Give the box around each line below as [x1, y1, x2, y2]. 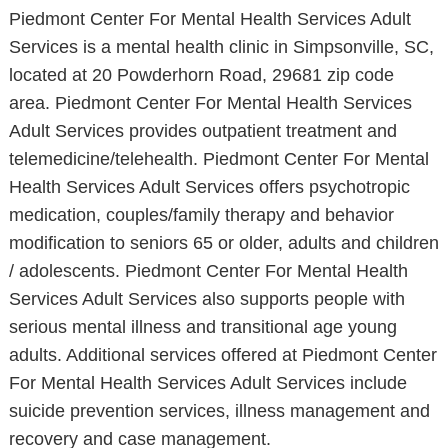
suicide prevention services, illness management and [8, 401, 430, 421]
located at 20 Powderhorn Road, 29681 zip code [8, 65, 394, 85]
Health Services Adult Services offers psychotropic [8, 177, 410, 197]
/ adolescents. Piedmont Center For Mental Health [8, 261, 408, 281]
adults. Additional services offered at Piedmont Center [8, 345, 437, 365]
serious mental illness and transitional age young [8, 317, 397, 337]
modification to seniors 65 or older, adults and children [8, 233, 439, 253]
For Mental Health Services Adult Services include [8, 373, 407, 393]
